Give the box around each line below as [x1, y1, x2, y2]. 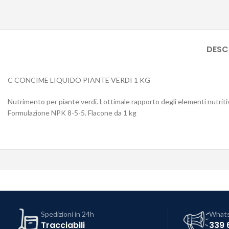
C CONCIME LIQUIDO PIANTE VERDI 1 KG [8, 76, 150, 85]
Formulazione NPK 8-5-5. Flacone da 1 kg [8, 108, 136, 118]
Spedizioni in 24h [41, 210, 95, 219]
